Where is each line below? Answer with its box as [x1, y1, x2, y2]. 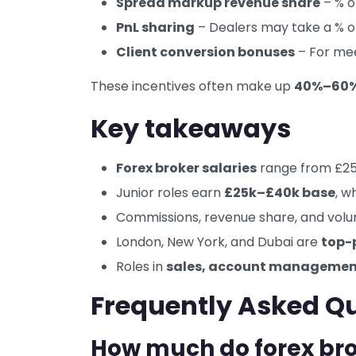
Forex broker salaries [116, 159, 257, 178]
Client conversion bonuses [116, 43, 295, 62]
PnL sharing [116, 18, 195, 37]
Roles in [116, 257, 166, 277]
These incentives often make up [91, 77, 294, 96]
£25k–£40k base [224, 184, 335, 203]
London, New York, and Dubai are [116, 233, 321, 252]
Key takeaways [91, 110, 291, 147]
